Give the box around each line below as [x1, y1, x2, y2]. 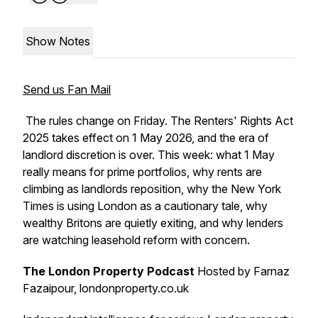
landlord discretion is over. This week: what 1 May [23, 148, 275, 162]
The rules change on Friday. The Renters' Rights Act [23, 114, 293, 128]
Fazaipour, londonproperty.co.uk [23, 281, 189, 295]
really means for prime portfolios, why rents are [23, 165, 262, 179]
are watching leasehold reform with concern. [23, 233, 253, 247]
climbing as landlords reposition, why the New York [23, 182, 281, 196]
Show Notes [26, 34, 90, 48]
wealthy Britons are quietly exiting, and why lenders [23, 216, 283, 230]
